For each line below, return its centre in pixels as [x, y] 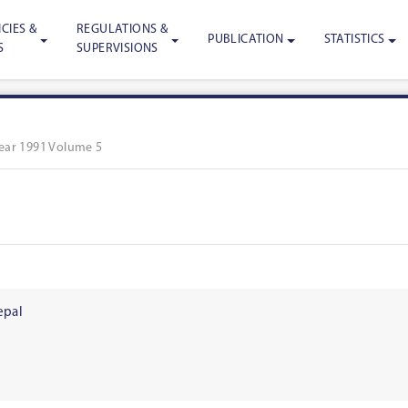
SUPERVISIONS [117, 49]
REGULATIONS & [122, 30]
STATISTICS [354, 39]
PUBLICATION [246, 39]
